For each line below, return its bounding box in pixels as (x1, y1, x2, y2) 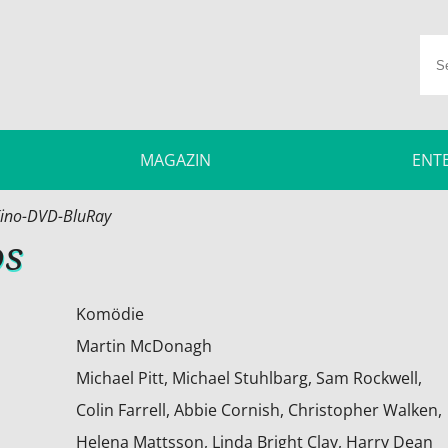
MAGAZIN (139, 149, 211, 171)
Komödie (75, 303, 144, 325)
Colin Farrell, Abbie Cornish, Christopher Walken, (75, 399, 442, 421)
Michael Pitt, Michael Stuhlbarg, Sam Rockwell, (75, 367, 422, 389)
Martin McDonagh (75, 335, 212, 357)
